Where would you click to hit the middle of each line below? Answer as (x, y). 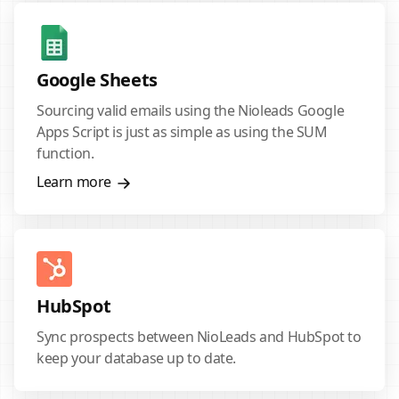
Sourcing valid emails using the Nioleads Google (191, 110)
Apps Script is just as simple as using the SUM (182, 132)
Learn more (74, 182)
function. (65, 153)
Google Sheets (97, 80)
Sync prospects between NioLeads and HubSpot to (199, 337)
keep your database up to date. (137, 358)
